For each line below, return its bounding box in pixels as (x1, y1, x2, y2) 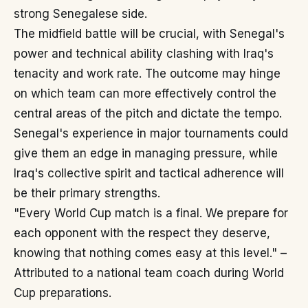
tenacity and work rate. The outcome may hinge (14, 67, 280, 80)
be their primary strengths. (14, 186, 160, 200)
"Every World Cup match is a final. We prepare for (14, 206, 288, 220)
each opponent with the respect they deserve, (14, 226, 270, 240)
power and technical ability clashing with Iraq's (14, 47, 274, 60)
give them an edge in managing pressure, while (14, 146, 278, 160)
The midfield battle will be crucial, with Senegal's (14, 27, 285, 41)
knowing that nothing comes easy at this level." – (14, 246, 287, 260)
